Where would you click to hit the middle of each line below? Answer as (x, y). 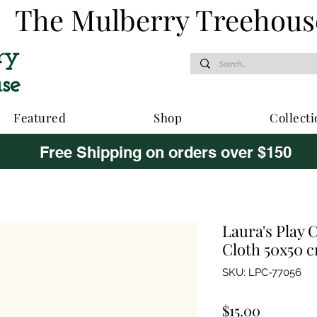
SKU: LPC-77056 (262, 272)
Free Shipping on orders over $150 (166, 152)
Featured (40, 117)
